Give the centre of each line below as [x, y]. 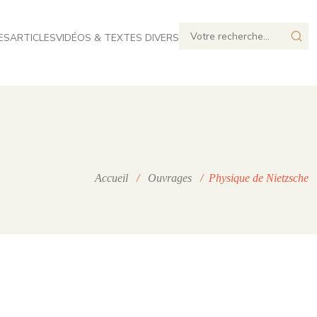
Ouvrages [170, 178]
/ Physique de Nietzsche [250, 178]
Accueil [111, 178]
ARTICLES [33, 38]
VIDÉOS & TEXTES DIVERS [117, 38]
